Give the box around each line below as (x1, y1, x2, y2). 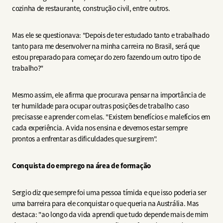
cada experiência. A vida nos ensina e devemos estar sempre (12, 123, 188, 133)
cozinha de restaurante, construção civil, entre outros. (12, 3, 172, 13)
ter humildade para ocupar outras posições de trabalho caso (12, 101, 189, 111)
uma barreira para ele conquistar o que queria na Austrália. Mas (12, 199, 199, 209)
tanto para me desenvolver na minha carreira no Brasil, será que (12, 41, 200, 51)
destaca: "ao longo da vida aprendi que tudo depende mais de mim (12, 210, 209, 220)
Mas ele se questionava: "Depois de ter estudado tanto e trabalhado (12, 30, 210, 40)
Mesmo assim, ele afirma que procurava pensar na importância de (12, 90, 206, 100)
